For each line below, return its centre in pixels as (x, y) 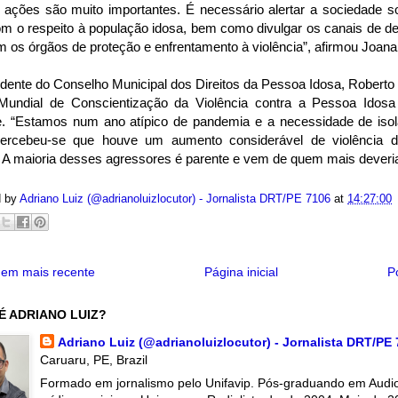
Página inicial (241, 272)
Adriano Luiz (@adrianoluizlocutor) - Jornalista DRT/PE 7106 (175, 199)
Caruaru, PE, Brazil (93, 360)
